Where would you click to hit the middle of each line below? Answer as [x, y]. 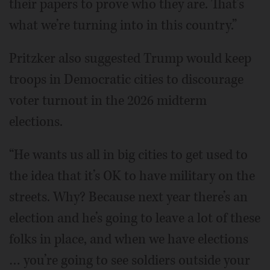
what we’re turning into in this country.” [123, 25]
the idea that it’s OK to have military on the [132, 176]
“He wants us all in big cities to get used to [128, 155]
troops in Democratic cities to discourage [126, 79]
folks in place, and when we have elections [129, 239]
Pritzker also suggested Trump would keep [130, 58]
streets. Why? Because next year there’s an [128, 197]
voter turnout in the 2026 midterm [108, 100]
